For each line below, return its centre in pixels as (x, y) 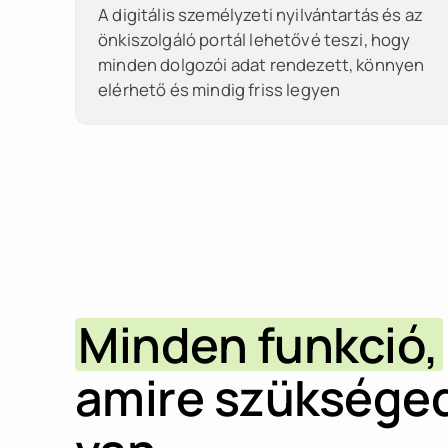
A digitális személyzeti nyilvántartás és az (261, 14)
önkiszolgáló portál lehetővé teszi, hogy (254, 39)
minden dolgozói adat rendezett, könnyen (261, 64)
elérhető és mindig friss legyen (219, 89)
